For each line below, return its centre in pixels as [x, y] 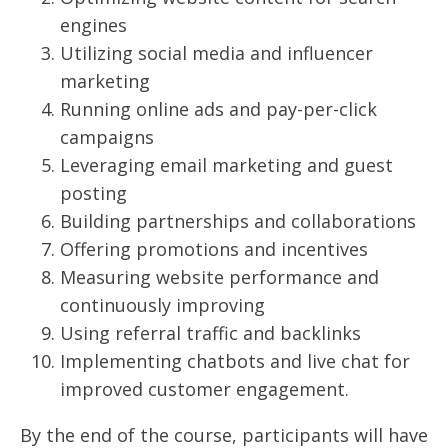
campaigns [107, 136]
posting [93, 192]
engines [93, 24]
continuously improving [162, 304]
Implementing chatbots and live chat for [235, 360]
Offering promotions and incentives [214, 248]
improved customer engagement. [204, 388]
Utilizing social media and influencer [216, 52]
